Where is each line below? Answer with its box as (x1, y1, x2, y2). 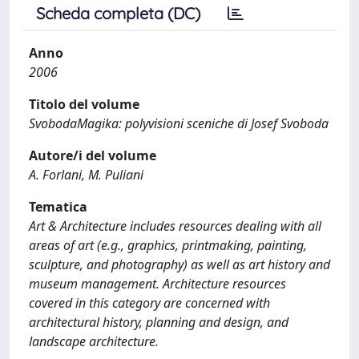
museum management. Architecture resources (29, 275, 286, 292)
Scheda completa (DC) (36, 3, 200, 23)
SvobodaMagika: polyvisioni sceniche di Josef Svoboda (29, 115, 329, 132)
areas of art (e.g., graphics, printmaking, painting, (29, 236, 307, 254)
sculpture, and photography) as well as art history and (29, 256, 330, 273)
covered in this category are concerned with (29, 294, 270, 312)
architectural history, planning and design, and (29, 313, 288, 331)
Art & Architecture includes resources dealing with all (29, 217, 321, 235)
